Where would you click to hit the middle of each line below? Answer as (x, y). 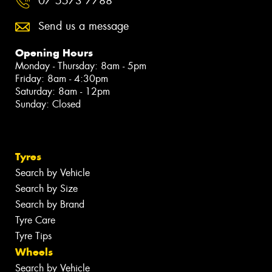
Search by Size (46, 189)
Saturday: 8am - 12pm (63, 92)
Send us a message (83, 26)
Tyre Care (35, 220)
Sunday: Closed (48, 104)
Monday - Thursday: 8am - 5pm (81, 66)
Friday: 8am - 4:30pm (62, 79)
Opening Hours (54, 53)
